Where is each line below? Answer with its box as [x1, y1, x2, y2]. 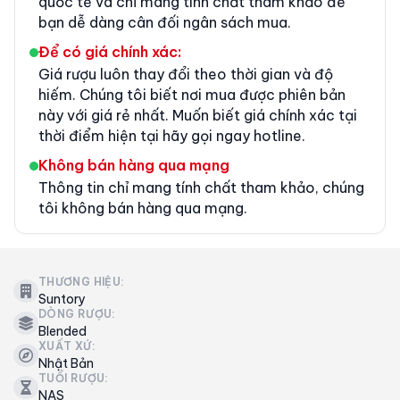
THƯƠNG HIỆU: [38, 274, 125, 288]
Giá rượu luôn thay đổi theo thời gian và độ [38, 64, 333, 83]
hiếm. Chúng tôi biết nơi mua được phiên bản [38, 85, 346, 104]
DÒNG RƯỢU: [38, 306, 116, 321]
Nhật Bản [38, 354, 94, 371]
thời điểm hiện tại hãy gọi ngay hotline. [38, 126, 305, 145]
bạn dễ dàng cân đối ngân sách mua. [38, 12, 291, 31]
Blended [38, 322, 87, 339]
